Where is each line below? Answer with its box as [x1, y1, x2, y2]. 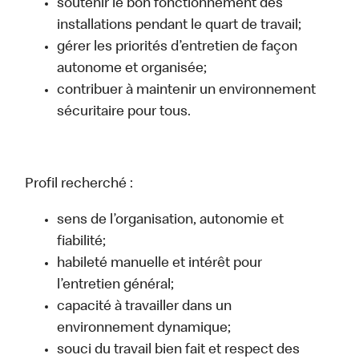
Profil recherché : [25, 177, 134, 192]
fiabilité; [57, 235, 107, 250]
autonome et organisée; [57, 62, 208, 77]
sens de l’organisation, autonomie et [57, 213, 284, 228]
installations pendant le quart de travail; [57, 18, 302, 34]
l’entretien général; [57, 278, 175, 293]
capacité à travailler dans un [57, 300, 232, 315]
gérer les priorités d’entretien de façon [57, 40, 298, 55]
